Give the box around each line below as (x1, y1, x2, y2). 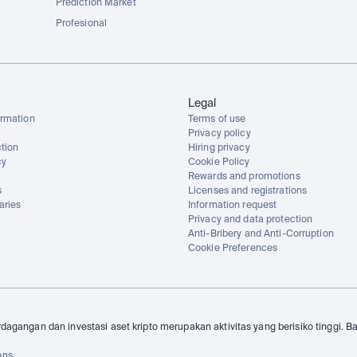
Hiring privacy (188, 143, 250, 153)
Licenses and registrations (188, 186, 308, 196)
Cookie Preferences (188, 244, 278, 253)
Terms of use (188, 115, 246, 124)
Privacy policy (188, 129, 251, 139)
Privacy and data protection (188, 215, 313, 225)
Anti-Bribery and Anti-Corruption (188, 229, 334, 239)
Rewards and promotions (188, 172, 300, 182)
